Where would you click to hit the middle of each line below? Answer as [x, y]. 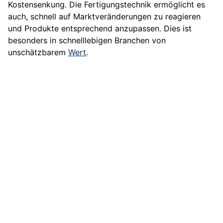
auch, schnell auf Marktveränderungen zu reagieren [104, 17]
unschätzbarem [38, 53]
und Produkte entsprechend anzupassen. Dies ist [100, 29]
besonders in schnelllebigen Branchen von [87, 41]
